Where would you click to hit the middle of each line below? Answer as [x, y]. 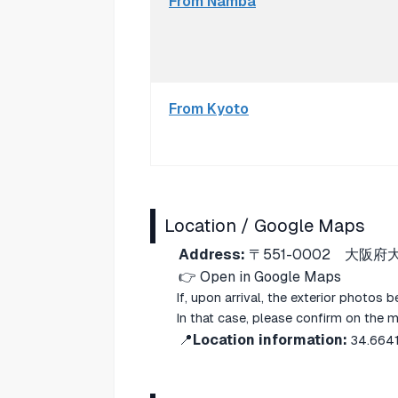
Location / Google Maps [265, 225]
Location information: [270, 339]
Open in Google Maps [271, 276]
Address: [212, 254]
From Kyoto [209, 108]
